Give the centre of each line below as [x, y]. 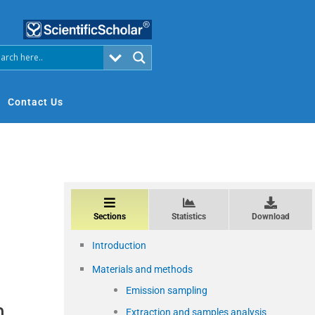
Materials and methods [142, 269]
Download [271, 216]
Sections [110, 216]
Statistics [189, 216]
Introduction [119, 245]
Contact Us [36, 102]
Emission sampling [167, 290]
